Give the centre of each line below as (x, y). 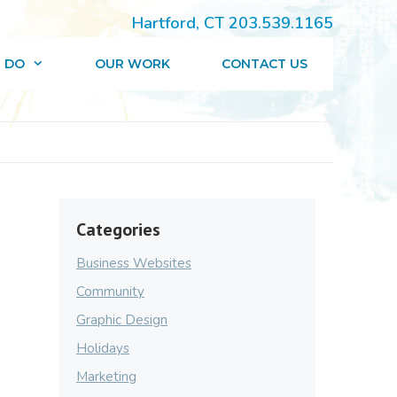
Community (110, 292)
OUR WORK (132, 64)
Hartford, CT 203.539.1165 (233, 23)
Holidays (103, 348)
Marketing (106, 377)
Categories (118, 230)
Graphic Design (122, 320)
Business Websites (134, 263)
